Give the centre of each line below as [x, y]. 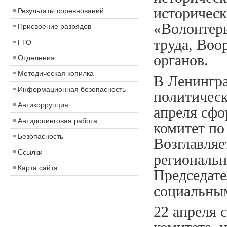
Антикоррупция [43, 105]
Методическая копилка [56, 73]
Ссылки [30, 152]
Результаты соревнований [61, 11]
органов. [183, 60]
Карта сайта [38, 168]
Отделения [36, 58]
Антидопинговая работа [58, 121]
